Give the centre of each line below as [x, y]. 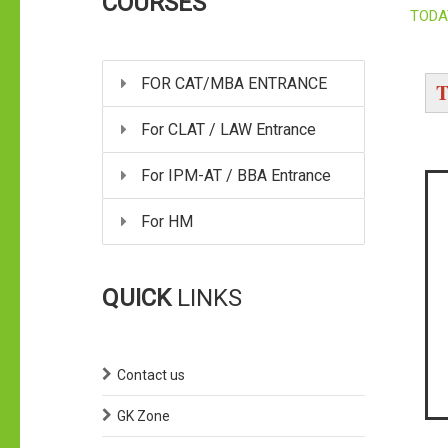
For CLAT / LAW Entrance [226, 129]
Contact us [151, 374]
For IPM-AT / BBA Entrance [234, 175]
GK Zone [143, 415]
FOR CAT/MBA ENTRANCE [232, 83]
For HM [165, 221]
